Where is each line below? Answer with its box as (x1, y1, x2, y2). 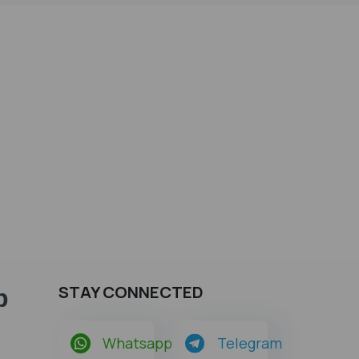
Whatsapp (103, 333, 172, 353)
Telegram (216, 333, 282, 353)
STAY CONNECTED (58, 281, 204, 303)
